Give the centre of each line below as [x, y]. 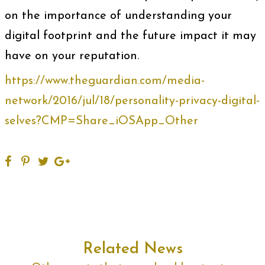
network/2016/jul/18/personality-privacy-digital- [132, 101]
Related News [132, 249]
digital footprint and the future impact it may [130, 36]
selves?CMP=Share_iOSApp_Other [101, 121]
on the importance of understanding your [118, 16]
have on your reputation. [72, 56]
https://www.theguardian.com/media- [105, 81]
